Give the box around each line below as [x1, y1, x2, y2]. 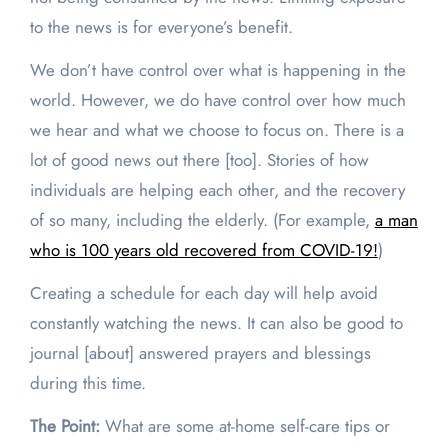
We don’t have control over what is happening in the [29, 58, 406, 83]
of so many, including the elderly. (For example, [29, 208, 375, 233]
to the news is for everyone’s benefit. [29, 15, 298, 40]
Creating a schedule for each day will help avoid [29, 281, 378, 306]
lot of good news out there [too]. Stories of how [29, 148, 369, 173]
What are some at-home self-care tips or [104, 414, 390, 439]
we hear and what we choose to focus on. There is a [29, 118, 404, 143]
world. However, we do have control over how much [29, 88, 406, 113]
